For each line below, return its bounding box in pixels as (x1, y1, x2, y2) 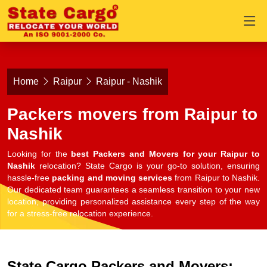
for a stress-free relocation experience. (7, 209, 153, 218)
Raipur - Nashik (96, 76, 162, 86)
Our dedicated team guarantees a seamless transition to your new (7, 185, 260, 194)
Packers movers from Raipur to (7, 105, 257, 123)
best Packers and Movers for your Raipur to (71, 150, 260, 159)
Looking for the (7, 150, 72, 159)
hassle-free (7, 173, 52, 182)
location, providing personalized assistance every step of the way (7, 197, 260, 206)
